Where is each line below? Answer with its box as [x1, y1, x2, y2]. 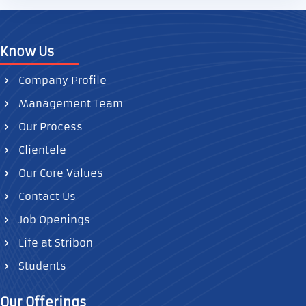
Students [16, 260, 66, 273]
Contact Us [16, 190, 76, 203]
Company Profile [16, 74, 107, 87]
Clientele [16, 143, 66, 156]
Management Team [16, 97, 123, 110]
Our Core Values [16, 167, 103, 180]
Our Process [16, 120, 83, 133]
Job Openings [16, 213, 90, 226]
